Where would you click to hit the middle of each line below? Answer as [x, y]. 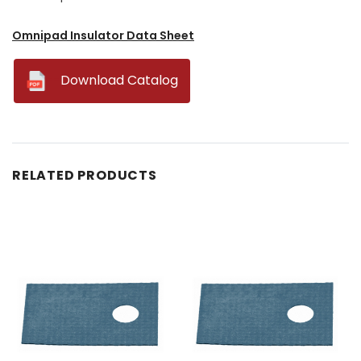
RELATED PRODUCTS [85, 175]
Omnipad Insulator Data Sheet [103, 35]
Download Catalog [119, 80]
